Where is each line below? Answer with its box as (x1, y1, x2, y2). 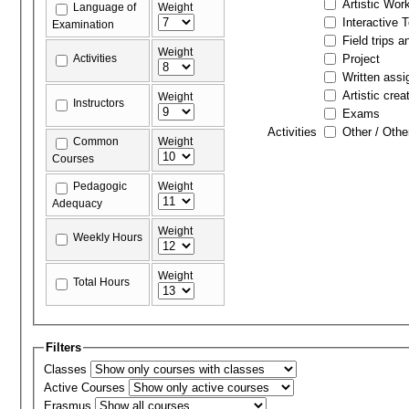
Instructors (73, 96, 125, 110)
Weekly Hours (73, 230, 143, 244)
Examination (52, 17, 115, 31)
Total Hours (73, 275, 131, 288)
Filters (46, 340, 82, 354)
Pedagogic (73, 179, 128, 193)
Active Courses (44, 381, 130, 395)
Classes (44, 362, 91, 377)
